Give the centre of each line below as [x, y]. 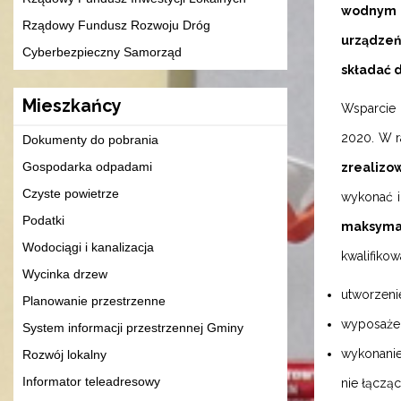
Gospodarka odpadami [87, 167]
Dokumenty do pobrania [90, 140]
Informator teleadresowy [91, 382]
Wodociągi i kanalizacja [88, 247]
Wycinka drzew [65, 274]
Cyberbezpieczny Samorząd [102, 52]
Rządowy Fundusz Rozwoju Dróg [116, 26]
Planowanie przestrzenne [94, 301]
